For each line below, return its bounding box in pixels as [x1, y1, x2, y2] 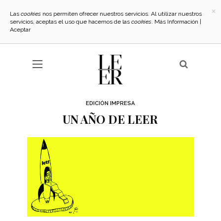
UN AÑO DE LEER [63, 111, 158, 127]
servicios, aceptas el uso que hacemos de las [10, 18, 131, 25]
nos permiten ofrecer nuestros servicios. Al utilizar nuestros [41, 10, 202, 17]
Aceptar [10, 26, 31, 33]
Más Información [154, 18, 198, 25]
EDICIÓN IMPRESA [86, 100, 135, 107]
